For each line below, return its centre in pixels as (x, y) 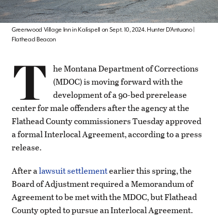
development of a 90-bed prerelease (120, 94)
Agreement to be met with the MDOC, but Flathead (104, 197)
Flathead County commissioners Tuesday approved (107, 121)
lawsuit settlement (73, 171)
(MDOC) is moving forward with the (118, 81)
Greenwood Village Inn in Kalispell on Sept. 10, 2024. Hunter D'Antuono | (103, 29)
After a (25, 171)
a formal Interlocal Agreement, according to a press (107, 134)
